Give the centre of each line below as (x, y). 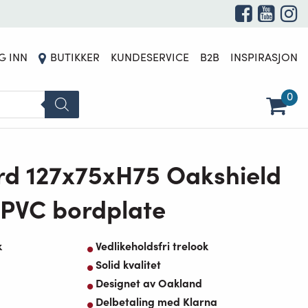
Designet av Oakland (149, 283)
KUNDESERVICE (150, 56)
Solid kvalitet (128, 264)
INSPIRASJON (264, 56)
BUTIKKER (75, 56)
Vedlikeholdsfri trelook (152, 246)
